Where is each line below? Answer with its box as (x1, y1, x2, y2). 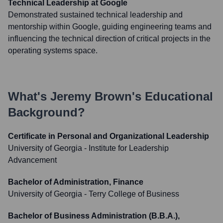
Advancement (8, 156, 57, 164)
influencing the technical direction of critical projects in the (8, 34, 211, 43)
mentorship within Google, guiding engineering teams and (8, 22, 212, 31)
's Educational (132, 90, 213, 103)
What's (8, 90, 50, 103)
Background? (8, 106, 85, 119)
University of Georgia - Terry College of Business (8, 190, 179, 198)
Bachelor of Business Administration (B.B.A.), (8, 212, 180, 220)
